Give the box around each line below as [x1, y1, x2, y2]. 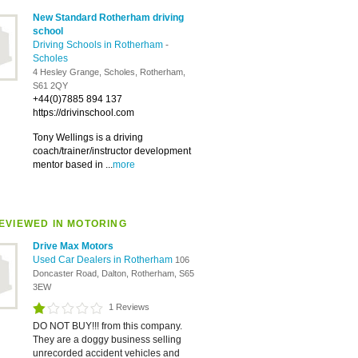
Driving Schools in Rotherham [33, 39, 165, 50]
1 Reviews [109, 302, 149, 312]
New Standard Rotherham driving [33, 12, 184, 23]
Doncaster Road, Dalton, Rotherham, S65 [33, 268, 194, 278]
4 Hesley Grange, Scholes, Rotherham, [33, 67, 185, 77]
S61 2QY [33, 81, 68, 90]
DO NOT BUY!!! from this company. [33, 320, 182, 332]
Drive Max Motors [33, 241, 113, 252]
